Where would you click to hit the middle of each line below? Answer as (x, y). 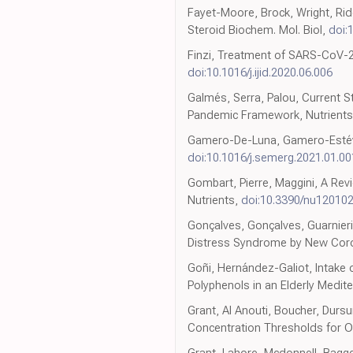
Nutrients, (214, 201)
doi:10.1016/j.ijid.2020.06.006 (260, 73)
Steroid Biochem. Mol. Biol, (258, 30)
